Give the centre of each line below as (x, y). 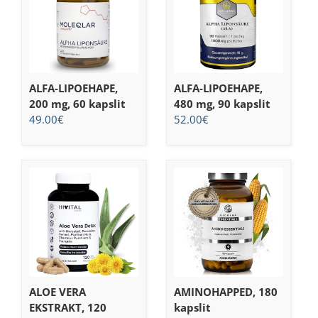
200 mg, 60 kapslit (77, 104)
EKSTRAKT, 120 (68, 308)
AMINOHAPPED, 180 (225, 292)
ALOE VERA (57, 292)
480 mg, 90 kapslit (222, 104)
